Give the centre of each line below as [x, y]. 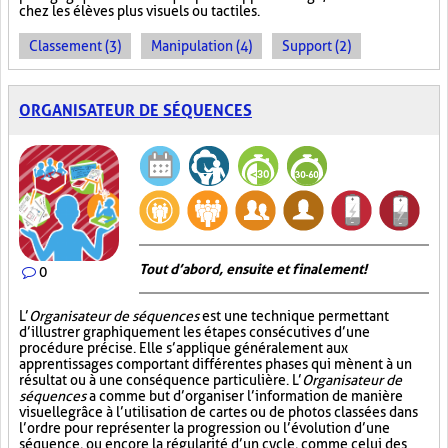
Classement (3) [75, 46]
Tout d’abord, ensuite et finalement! [253, 269]
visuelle [43, 412]
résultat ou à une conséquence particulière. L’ [160, 380]
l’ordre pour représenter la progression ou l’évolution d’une [204, 428]
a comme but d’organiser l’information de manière [244, 396]
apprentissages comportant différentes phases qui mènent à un [215, 364]
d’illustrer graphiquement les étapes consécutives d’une [194, 332]
